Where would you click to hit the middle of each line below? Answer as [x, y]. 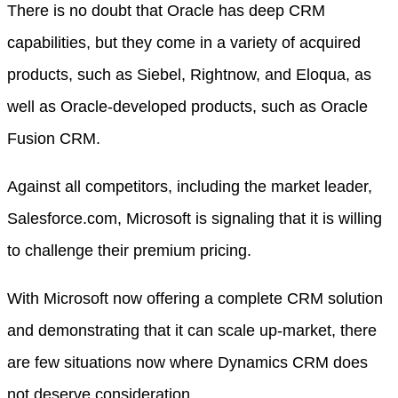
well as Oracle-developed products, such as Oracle [187, 107]
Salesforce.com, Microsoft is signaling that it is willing [195, 219]
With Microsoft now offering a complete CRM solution [195, 298]
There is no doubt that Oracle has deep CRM [166, 11]
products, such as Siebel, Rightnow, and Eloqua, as [189, 75]
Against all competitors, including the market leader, [190, 187]
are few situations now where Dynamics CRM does [187, 362]
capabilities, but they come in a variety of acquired [184, 43]
